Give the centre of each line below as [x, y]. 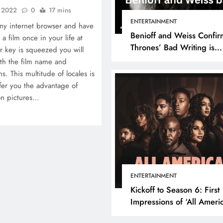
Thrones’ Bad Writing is [172, 48]
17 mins [60, 10]
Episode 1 [148, 214]
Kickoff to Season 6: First [175, 190]
